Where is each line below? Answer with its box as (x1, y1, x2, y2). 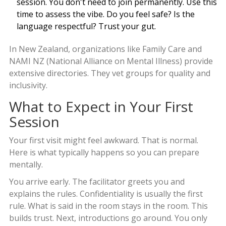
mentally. (9, 159, 43, 171)
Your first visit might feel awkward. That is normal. (9, 135, 198, 146)
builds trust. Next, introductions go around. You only (9, 212, 207, 224)
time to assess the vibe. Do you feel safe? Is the (16, 9, 195, 20)
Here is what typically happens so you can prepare (9, 147, 199, 158)
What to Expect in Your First (9, 97, 193, 117)
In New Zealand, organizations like (9, 43, 142, 55)
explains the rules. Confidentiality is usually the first (9, 188, 203, 200)
